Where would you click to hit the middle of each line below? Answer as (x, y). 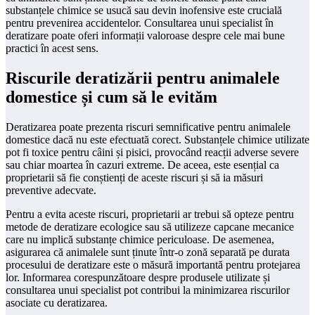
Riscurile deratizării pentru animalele (143, 78)
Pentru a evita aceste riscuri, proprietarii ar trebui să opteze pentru (150, 214)
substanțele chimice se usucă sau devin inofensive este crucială (144, 10)
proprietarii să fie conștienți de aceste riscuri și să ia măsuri (134, 177)
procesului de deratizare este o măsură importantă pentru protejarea (153, 264)
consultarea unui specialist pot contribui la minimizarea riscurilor (148, 290)
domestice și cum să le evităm (111, 97)
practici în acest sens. (52, 48)
